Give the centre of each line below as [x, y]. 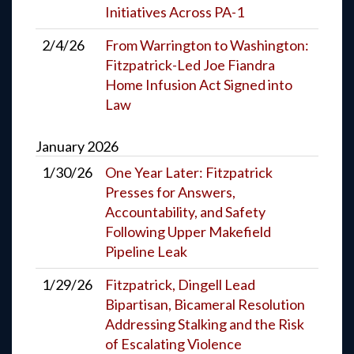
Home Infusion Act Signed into [199, 84]
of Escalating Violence [173, 343]
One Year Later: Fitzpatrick [189, 172]
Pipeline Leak [146, 251]
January [60, 146]
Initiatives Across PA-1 [175, 11]
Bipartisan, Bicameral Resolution [205, 304]
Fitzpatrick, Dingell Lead [180, 284]
